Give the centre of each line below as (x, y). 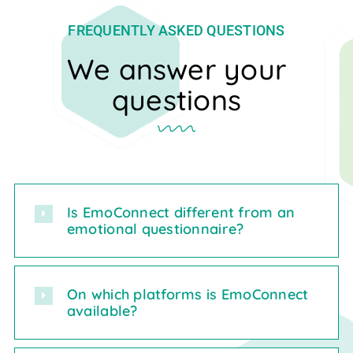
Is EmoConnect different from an (181, 213)
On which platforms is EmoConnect (188, 295)
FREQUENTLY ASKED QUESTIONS (176, 31)
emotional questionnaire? (155, 229)
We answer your (176, 69)
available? (102, 311)
